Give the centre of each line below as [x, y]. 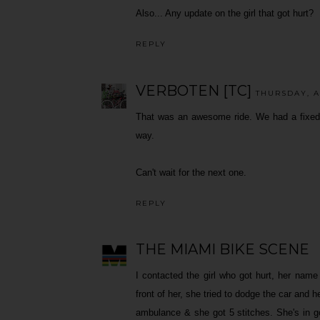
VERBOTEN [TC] [194, 90]
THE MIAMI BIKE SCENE [222, 249]
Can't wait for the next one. [191, 172]
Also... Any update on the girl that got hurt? [225, 14]
